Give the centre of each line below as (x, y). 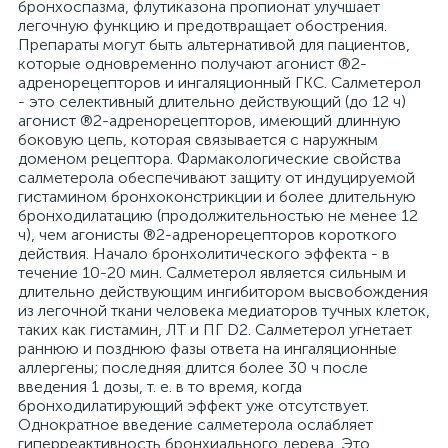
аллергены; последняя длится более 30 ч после (193, 367)
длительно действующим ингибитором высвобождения (223, 291)
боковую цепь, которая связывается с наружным (198, 139)
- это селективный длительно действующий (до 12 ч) (212, 101)
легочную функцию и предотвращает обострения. (202, 25)
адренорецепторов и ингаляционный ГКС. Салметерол (219, 82)
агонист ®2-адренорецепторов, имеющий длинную (209, 120)
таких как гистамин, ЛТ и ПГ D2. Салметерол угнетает (215, 329)
